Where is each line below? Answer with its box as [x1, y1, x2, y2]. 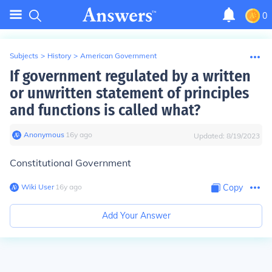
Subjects [10, 51, 38, 60]
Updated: [194, 131, 226, 140]
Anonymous [24, 130, 64, 139]
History [47, 51, 71, 60]
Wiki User [21, 182, 54, 191]
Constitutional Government [10, 157, 131, 169]
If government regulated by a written [10, 67, 251, 86]
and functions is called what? [10, 101, 200, 120]
